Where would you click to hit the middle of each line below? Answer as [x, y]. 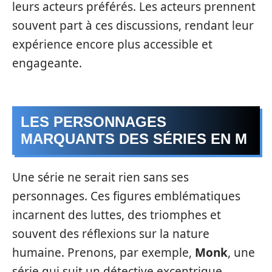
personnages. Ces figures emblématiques [126, 196]
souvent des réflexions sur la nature [111, 234]
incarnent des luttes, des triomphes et [117, 215]
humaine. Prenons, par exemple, [104, 253]
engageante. [47, 63]
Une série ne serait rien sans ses [100, 177]
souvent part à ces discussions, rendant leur [133, 25]
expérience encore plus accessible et [112, 44]
